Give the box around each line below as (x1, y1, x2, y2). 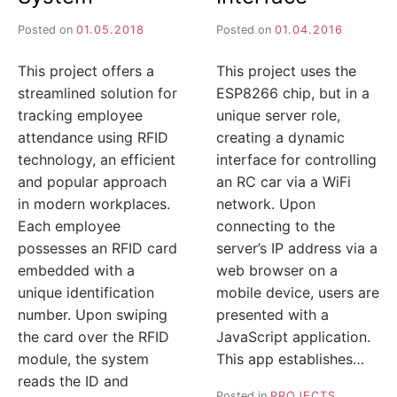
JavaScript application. (216, 328, 370, 346)
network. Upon (216, 195, 315, 214)
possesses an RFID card (18, 239, 177, 258)
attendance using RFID (18, 128, 168, 147)
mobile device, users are (216, 284, 379, 302)
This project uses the (216, 62, 356, 81)
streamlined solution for (18, 84, 177, 103)
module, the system (18, 350, 149, 369)
